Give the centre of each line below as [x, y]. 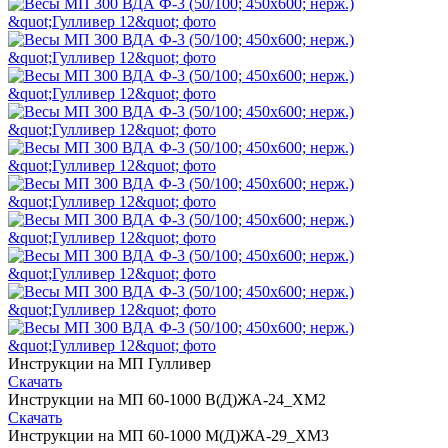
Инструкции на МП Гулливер [109, 363]
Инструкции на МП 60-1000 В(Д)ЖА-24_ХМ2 [167, 399]
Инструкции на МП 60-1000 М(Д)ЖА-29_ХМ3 [168, 435]
